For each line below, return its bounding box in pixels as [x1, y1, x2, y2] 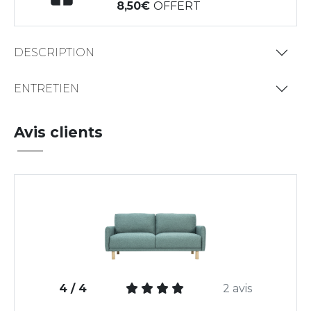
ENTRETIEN [14, 82, 79, 96]
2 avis [223, 282, 252, 296]
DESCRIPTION [14, 46, 94, 60]
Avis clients [14, 123, 103, 141]
